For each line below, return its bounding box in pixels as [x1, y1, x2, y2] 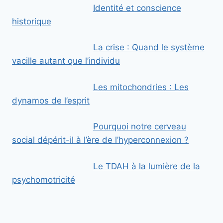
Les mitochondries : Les [93, 82, 189, 92]
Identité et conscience [93, 2, 181, 13]
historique [12, 16, 51, 26]
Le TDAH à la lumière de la [93, 161, 200, 171]
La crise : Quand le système [93, 42, 205, 53]
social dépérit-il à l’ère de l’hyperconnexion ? [12, 135, 189, 145]
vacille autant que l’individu [12, 56, 120, 66]
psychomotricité [12, 174, 75, 185]
